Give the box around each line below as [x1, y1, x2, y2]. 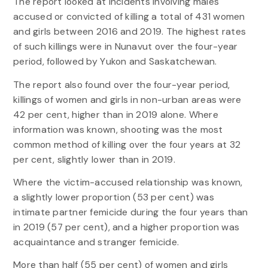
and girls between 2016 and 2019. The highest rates [13, 25, 246, 38]
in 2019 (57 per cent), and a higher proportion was [13, 220, 240, 233]
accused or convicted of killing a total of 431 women [13, 10, 245, 23]
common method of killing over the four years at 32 [13, 138, 241, 151]
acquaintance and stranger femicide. [13, 235, 179, 248]
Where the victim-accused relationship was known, [13, 175, 243, 188]
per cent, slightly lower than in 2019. [13, 153, 176, 166]
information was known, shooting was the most [13, 123, 223, 136]
